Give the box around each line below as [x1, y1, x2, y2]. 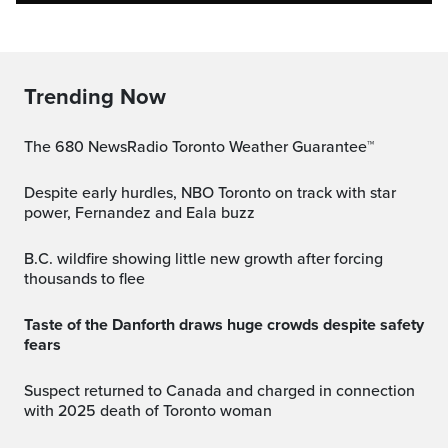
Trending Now [24, 83, 166, 110]
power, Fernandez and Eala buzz [24, 202, 255, 223]
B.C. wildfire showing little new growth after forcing [24, 248, 38, 269]
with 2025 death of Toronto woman [24, 400, 272, 421]
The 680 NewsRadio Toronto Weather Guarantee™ [33, 136, 374, 157]
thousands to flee [24, 268, 145, 289]
